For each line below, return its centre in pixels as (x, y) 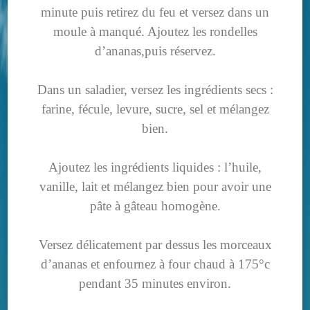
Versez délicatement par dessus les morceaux (155, 245)
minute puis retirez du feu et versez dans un (155, 12)
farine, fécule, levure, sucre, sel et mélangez (155, 109)
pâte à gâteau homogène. (155, 206)
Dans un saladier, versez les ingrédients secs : (155, 90)
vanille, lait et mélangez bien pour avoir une (155, 187)
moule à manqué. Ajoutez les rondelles (155, 32)
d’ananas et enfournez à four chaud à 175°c (155, 264)
